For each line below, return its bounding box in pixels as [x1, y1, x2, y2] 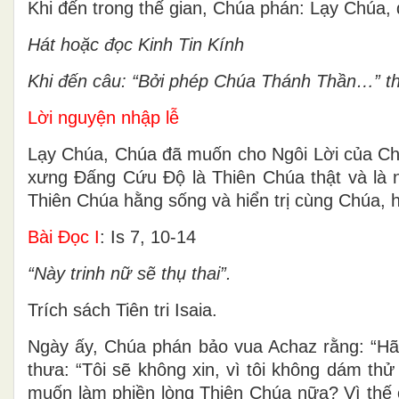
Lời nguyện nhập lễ [28, 107, 179, 127]
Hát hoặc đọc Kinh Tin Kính [28, 34, 244, 54]
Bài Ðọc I [28, 226, 100, 247]
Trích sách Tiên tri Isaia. [28, 299, 217, 320]
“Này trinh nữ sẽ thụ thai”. [28, 263, 232, 283]
